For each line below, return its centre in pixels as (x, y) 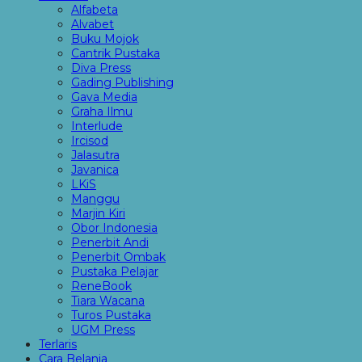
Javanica (95, 170)
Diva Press (101, 68)
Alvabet (93, 24)
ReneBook (101, 286)
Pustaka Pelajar (115, 271)
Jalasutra (95, 155)
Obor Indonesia (114, 228)
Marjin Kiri (98, 213)
